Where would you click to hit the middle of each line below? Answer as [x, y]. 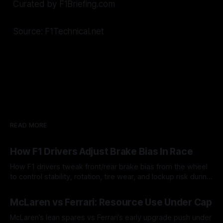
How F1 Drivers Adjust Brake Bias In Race [102, 151]
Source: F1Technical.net [58, 31]
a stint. [21, 186]
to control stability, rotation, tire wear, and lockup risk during [111, 176]
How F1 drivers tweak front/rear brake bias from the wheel [109, 167]
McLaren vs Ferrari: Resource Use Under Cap [111, 202]
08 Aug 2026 [29, 192]
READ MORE [29, 125]
